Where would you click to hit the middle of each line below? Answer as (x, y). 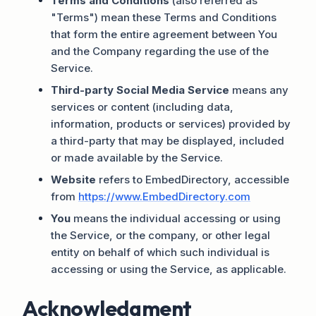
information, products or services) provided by (171, 123)
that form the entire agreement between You (164, 34)
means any (259, 90)
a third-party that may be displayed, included (168, 140)
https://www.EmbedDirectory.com (164, 196)
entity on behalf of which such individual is (160, 252)
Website (73, 179)
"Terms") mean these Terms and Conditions (164, 17)
